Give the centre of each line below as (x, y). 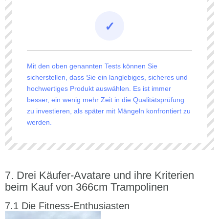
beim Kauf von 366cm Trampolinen (87, 187)
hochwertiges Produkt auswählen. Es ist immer (99, 88)
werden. (39, 122)
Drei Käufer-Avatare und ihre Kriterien (105, 175)
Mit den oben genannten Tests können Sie (92, 66)
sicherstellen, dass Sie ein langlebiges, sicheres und (107, 77)
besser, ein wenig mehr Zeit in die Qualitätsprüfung (106, 99)
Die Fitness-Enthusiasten (76, 206)
